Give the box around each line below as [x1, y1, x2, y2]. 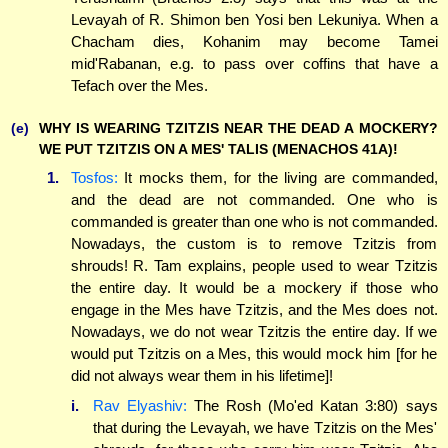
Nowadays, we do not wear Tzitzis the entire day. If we [70, 323, 438, 341]
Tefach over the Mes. [70, 76, 208, 94]
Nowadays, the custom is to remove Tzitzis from [70, 235, 438, 253]
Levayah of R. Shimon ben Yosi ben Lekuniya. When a [70, 10, 438, 28]
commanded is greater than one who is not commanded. [70, 213, 438, 231]
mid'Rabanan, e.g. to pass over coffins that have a [70, 54, 438, 72]
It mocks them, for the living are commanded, [117, 169, 438, 187]
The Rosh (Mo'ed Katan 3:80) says [187, 396, 438, 414]
